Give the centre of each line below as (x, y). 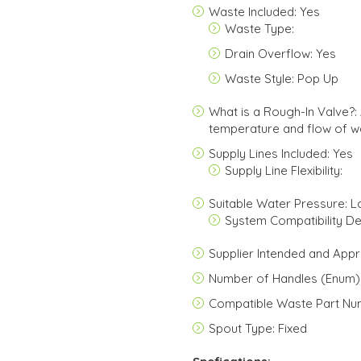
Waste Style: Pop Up (282, 79)
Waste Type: (259, 29)
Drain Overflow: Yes (280, 54)
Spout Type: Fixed (258, 328)
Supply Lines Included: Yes (281, 154)
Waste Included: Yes (264, 12)
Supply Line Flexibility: (284, 170)
